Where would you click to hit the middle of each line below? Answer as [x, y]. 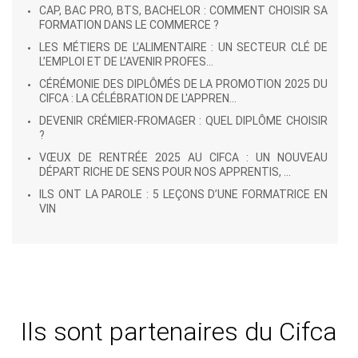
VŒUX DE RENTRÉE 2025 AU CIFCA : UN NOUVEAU [183, 157]
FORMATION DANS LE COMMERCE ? [129, 25]
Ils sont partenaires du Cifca [179, 332]
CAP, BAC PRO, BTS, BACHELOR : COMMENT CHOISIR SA [183, 10]
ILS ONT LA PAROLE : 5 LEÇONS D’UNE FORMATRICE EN [183, 194]
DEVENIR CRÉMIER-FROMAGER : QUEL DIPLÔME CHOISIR [183, 121]
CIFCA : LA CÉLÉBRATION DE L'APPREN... [138, 98]
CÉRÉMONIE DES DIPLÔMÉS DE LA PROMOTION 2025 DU [183, 84]
